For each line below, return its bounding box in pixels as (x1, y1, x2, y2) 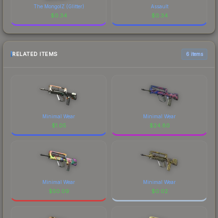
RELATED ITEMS (12, 51, 58, 58)
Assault (150, 3, 168, 9)
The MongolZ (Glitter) (33, 3, 84, 9)
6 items (186, 51, 203, 57)
